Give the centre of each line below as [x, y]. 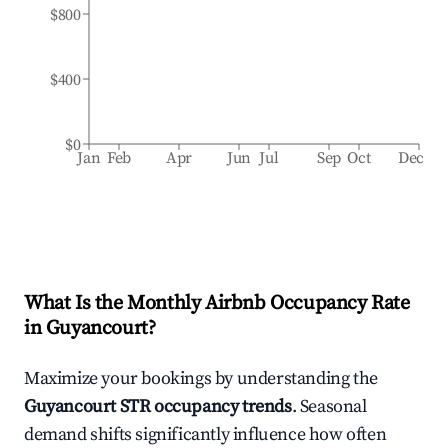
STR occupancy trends [204, 406]
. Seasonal [329, 406]
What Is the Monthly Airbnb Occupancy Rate [217, 303]
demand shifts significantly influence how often [205, 434]
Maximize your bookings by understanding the [201, 378]
